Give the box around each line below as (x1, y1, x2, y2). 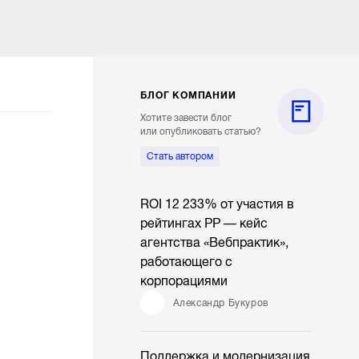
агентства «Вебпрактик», (140, 236, 289, 251)
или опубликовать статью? (140, 126, 262, 138)
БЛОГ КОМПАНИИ (140, 90, 236, 102)
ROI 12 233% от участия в (140, 197, 295, 212)
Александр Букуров (172, 296, 268, 309)
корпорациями (140, 274, 228, 289)
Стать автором (147, 151, 214, 163)
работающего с (140, 255, 233, 270)
